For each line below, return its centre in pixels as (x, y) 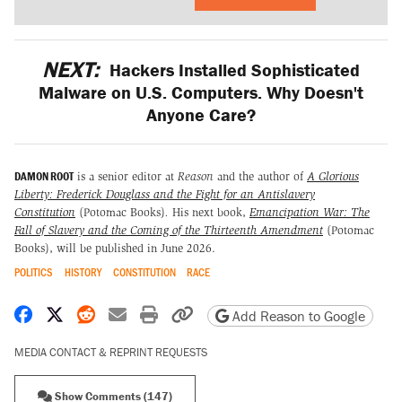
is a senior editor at (126, 177)
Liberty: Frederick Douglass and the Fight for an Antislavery (165, 195)
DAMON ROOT (44, 177)
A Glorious (333, 177)
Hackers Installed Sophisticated (232, 69)
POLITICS (34, 272)
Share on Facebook (104, 314)
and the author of (262, 177)
